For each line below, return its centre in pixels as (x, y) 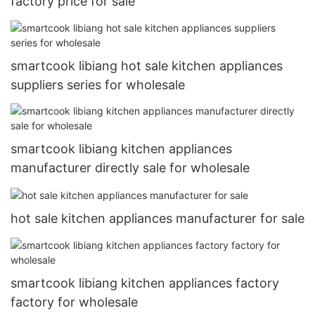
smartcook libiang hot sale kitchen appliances (147, 65)
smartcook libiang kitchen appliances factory (145, 283)
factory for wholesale (74, 302)
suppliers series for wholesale (98, 84)
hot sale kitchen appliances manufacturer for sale (157, 219)
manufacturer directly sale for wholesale (130, 168)
